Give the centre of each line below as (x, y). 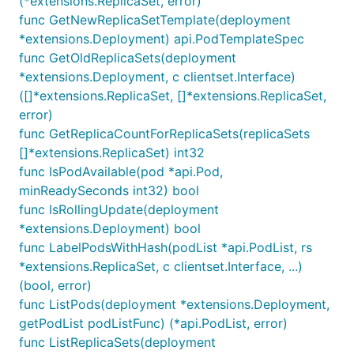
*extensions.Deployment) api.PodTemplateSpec (162, 39)
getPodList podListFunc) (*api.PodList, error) (153, 323)
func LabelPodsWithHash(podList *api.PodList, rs (166, 247)
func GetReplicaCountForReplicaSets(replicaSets (164, 134)
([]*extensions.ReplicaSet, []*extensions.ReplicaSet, (173, 96)
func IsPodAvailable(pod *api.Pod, (121, 171)
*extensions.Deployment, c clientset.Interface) (157, 77)
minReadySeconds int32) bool (109, 190)
